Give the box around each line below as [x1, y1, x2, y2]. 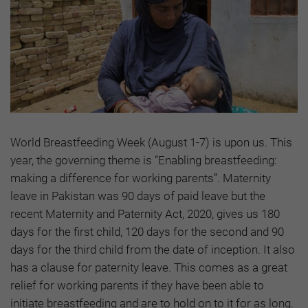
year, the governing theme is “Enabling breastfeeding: [10, 153, 277, 167]
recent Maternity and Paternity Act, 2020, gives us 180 [10, 206, 280, 221]
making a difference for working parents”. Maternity [10, 170, 271, 185]
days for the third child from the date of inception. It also [10, 242, 295, 256]
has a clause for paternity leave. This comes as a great [10, 260, 287, 274]
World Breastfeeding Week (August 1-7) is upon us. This [10, 135, 292, 149]
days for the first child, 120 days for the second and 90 [10, 224, 284, 239]
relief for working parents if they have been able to [10, 278, 264, 292]
